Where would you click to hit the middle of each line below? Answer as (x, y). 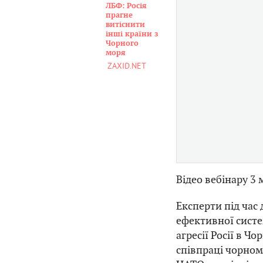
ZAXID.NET (127, 66)
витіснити (125, 25)
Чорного (122, 43)
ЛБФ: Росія (126, 6)
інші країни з (132, 34)
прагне (119, 15)
